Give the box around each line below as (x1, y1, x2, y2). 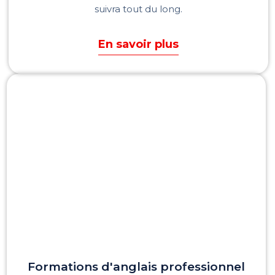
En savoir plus (98, 37, 179, 51)
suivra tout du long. (95, 2, 182, 15)
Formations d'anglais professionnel (28, 259, 245, 274)
